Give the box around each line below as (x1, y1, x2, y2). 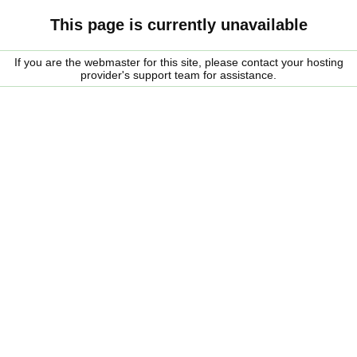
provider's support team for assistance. (80, 69, 277, 81)
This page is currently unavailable (49, 16, 308, 33)
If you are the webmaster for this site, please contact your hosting (14, 56, 343, 69)
